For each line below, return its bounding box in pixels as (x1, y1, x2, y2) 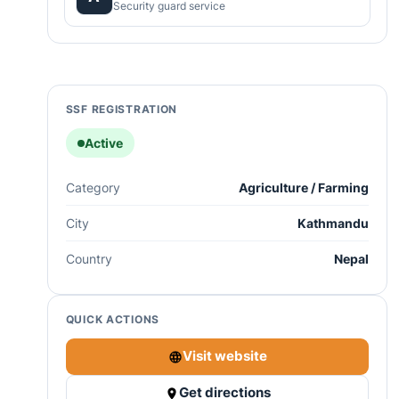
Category (65, 180, 120, 196)
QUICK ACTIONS (65, 313, 159, 327)
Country (65, 251, 112, 267)
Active (84, 135, 123, 151)
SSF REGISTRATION (65, 102, 178, 117)
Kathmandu (297, 216, 370, 232)
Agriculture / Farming (239, 180, 370, 196)
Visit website (182, 348, 267, 365)
